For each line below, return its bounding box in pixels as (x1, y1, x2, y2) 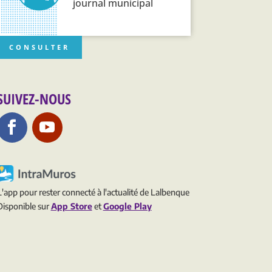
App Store (50, 201, 92, 212)
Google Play (103, 201, 152, 212)
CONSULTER (8, 42, 70, 52)
